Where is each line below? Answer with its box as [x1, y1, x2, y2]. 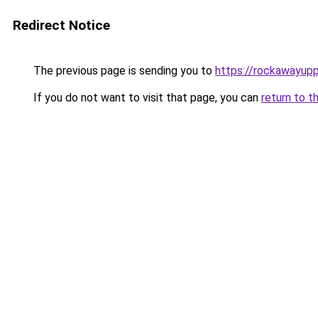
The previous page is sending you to [31, 64, 215, 77]
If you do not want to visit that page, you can [31, 91, 261, 104]
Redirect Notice [13, 17, 110, 33]
